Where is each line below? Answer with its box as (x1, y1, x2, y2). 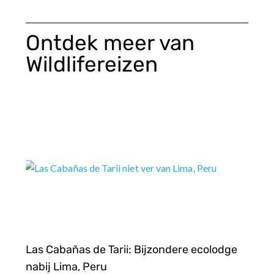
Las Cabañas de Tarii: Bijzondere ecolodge (26, 243, 238, 257)
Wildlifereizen (26, 51, 158, 77)
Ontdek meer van (26, 29, 195, 56)
